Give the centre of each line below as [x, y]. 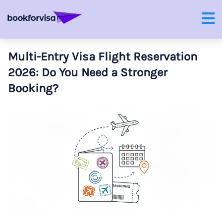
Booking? [33, 88]
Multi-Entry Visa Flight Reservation [103, 56]
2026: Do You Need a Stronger [88, 72]
